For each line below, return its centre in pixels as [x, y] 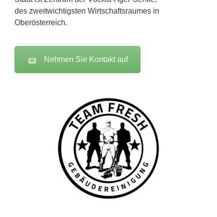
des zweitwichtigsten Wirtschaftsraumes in [87, 11]
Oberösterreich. [41, 22]
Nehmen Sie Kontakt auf [86, 59]
